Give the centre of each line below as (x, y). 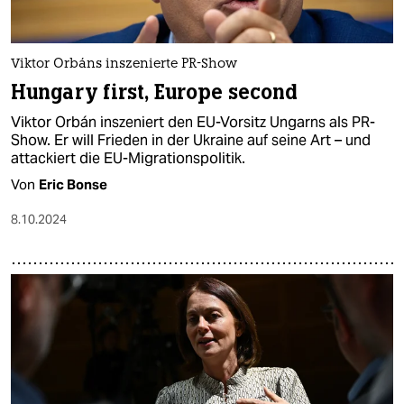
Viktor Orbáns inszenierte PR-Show (124, 64)
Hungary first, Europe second (155, 92)
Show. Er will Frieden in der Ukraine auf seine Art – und (191, 140)
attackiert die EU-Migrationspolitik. (128, 158)
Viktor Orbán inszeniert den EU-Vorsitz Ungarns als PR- (193, 122)
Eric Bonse (73, 184)
